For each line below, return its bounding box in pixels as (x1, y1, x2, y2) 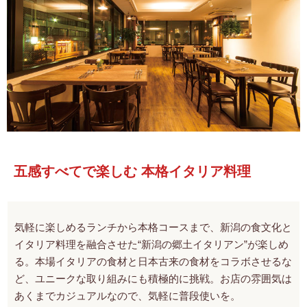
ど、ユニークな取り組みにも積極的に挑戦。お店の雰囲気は (14, 272, 292, 284)
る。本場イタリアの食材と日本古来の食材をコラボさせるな (14, 255, 292, 267)
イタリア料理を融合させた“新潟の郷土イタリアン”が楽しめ (14, 238, 288, 250)
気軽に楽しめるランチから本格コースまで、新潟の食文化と (14, 221, 292, 233)
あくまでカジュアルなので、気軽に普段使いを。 (14, 289, 241, 302)
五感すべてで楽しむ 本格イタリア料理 (14, 163, 251, 179)
